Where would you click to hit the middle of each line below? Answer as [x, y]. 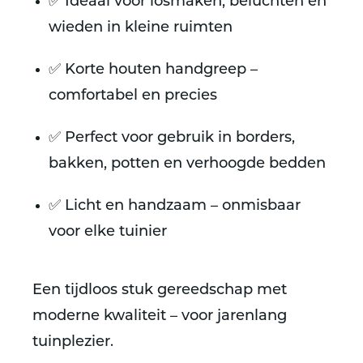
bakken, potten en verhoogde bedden [187, 164]
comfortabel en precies [133, 96]
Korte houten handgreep [156, 70]
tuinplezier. [73, 342]
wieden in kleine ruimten [141, 28]
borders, [265, 138]
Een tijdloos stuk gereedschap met [160, 290]
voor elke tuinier [108, 232]
